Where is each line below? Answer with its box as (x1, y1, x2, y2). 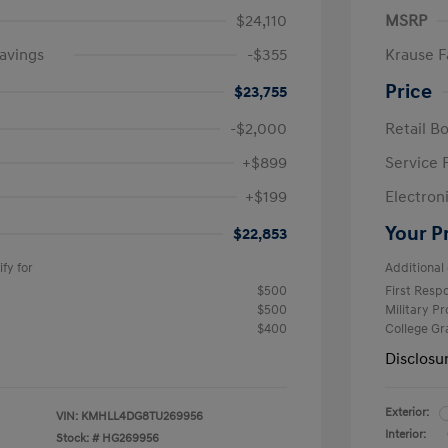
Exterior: (385, 405, 429, 420)
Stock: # (56, 431, 99, 446)
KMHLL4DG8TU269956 (81, 409, 203, 424)
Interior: (385, 427, 426, 442)
